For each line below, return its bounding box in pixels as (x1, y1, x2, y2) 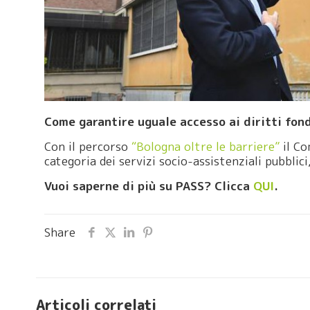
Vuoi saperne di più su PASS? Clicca (44, 177, 254, 194)
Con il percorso (44, 138, 132, 154)
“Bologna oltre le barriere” (131, 138, 280, 154)
